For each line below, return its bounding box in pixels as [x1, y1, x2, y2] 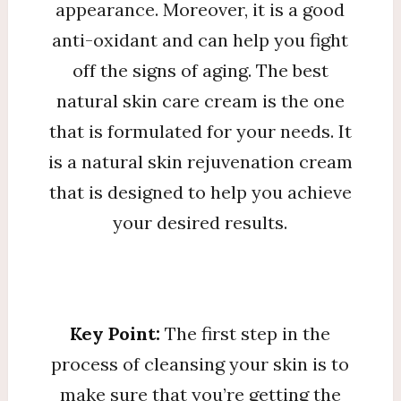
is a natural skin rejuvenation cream [47, 149, 353, 173]
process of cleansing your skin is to [51, 352, 350, 375]
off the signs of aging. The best [72, 58, 328, 81]
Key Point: [70, 321, 166, 345]
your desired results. [113, 210, 288, 234]
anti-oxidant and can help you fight [52, 28, 349, 51]
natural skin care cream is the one [55, 89, 345, 112]
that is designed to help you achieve [48, 180, 352, 203]
